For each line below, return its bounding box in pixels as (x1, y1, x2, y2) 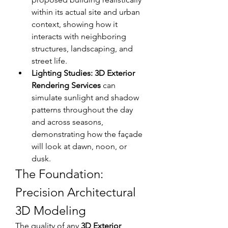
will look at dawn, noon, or (32, 141, 127, 151)
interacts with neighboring (32, 31, 126, 41)
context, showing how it (32, 19, 118, 29)
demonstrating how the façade (32, 129, 142, 139)
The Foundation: (15, 166, 103, 181)
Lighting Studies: (32, 68, 93, 78)
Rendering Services (32, 80, 101, 90)
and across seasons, (32, 117, 103, 127)
